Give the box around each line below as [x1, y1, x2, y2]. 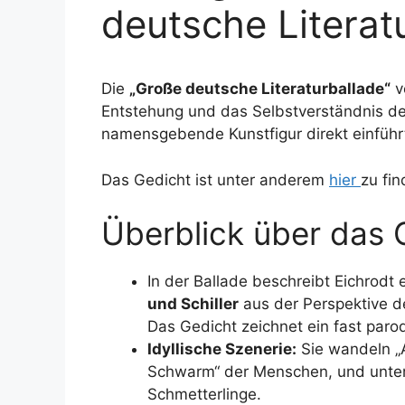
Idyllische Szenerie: [147, 340, 297, 358]
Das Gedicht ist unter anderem [101, 170, 329, 189]
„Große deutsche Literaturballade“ [129, 80, 391, 98]
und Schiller [147, 295, 239, 313]
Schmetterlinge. [147, 385, 261, 403]
